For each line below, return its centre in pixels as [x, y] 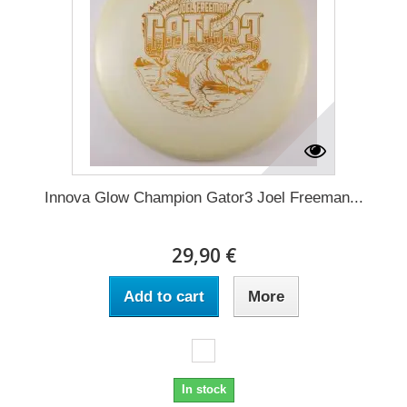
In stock [203, 389]
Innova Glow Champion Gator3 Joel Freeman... [203, 197]
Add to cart [164, 296]
